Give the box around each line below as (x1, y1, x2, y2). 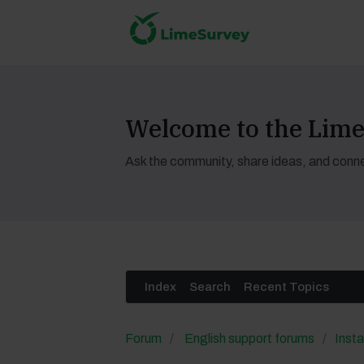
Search (188, 280, 231, 293)
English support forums (184, 331, 314, 345)
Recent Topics (243, 280, 329, 293)
